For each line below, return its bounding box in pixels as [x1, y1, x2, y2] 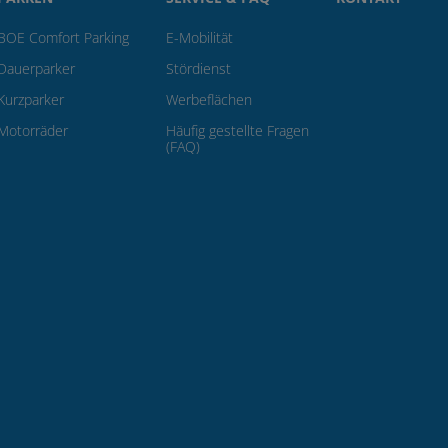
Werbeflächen [166, 90, 252, 109]
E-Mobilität [166, 28, 233, 47]
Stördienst [166, 59, 231, 78]
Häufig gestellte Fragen [166, 121, 309, 140]
